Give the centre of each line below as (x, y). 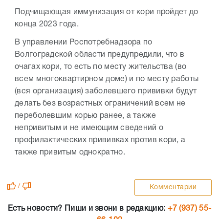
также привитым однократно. (70, 153)
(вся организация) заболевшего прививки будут (106, 92)
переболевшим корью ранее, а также (85, 116)
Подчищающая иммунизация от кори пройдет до (107, 12)
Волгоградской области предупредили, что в (100, 55)
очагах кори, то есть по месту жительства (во (101, 67)
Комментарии (173, 188)
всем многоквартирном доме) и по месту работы (107, 79)
